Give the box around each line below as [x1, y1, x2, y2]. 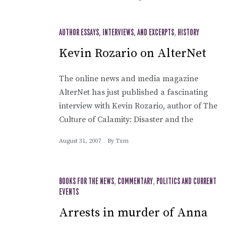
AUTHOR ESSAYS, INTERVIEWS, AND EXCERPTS [59, 28, 174, 37]
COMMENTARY [118, 177, 153, 186]
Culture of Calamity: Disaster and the [59, 114, 193, 125]
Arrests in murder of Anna [59, 205, 207, 220]
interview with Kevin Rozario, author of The [59, 100, 217, 111]
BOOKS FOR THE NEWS [59, 177, 114, 186]
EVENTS [59, 188, 79, 196]
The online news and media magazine [59, 73, 198, 84]
